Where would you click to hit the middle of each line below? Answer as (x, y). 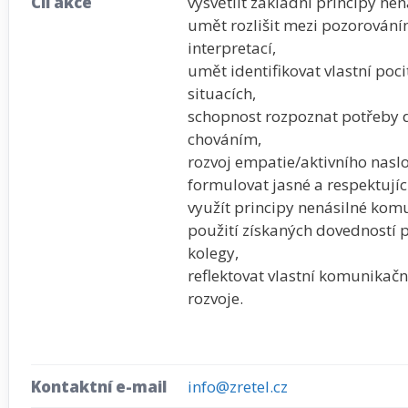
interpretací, (232, 47)
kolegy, (213, 252)
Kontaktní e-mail (99, 386)
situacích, (222, 93)
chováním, (224, 138)
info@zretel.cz (238, 386)
